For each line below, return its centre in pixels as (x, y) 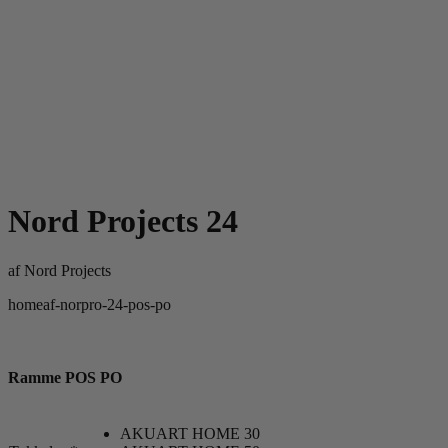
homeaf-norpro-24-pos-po (89, 304)
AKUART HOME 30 (190, 434)
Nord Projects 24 (123, 221)
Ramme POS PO (65, 378)
